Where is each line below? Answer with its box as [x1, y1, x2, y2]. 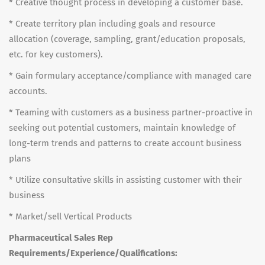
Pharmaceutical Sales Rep [9, 232, 113, 243]
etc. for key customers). [9, 49, 103, 60]
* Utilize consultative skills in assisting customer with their [9, 174, 242, 185]
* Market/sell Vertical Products [9, 211, 132, 222]
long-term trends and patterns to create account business [9, 138, 241, 148]
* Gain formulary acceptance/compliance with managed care [9, 70, 251, 81]
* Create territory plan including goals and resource [9, 18, 215, 29]
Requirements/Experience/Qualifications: [9, 248, 177, 258]
